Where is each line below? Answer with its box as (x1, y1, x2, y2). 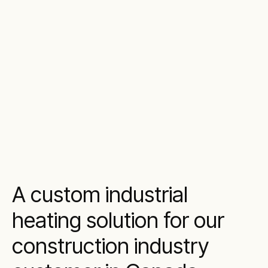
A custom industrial (12, 181, 188, 208)
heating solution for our (12, 207, 224, 233)
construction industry (12, 233, 209, 259)
